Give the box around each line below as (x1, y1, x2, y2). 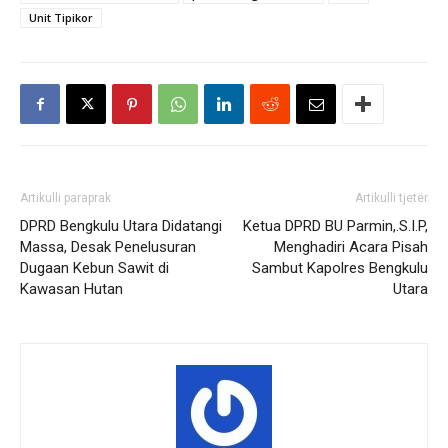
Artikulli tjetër (355, 191, 428, 206)
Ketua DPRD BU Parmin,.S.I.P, (243, 217, 428, 236)
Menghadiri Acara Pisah (274, 238, 428, 257)
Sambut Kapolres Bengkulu (252, 259, 428, 278)
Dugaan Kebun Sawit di (20, 259, 169, 278)
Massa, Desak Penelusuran (20, 238, 196, 257)
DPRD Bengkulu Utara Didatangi (20, 217, 222, 236)
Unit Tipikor (29, 10, 93, 26)
